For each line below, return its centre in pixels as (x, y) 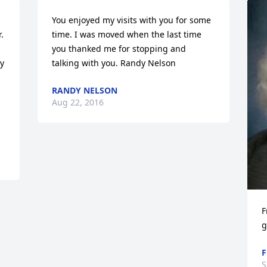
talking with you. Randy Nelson (114, 63)
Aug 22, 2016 (78, 102)
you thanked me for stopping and (119, 49)
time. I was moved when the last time (127, 34)
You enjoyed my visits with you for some (132, 20)
